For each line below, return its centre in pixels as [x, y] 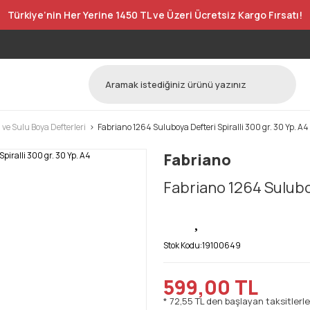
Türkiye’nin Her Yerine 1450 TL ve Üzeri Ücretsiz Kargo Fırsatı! [155, 15]
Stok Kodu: [183, 245]
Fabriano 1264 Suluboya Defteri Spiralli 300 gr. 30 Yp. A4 [203, 127]
